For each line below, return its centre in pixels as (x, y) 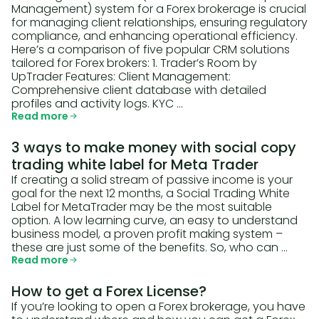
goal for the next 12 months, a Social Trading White (151, 193)
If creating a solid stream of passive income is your (152, 180)
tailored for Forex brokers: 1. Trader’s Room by (134, 63)
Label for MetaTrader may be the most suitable (142, 207)
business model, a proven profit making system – (147, 234)
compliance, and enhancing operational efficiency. (155, 36)
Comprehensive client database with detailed (139, 90)
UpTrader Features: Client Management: (121, 77)
